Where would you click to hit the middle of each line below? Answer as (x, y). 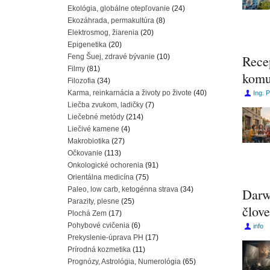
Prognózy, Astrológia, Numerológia (124, 262)
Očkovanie (85, 153)
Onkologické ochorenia (105, 165)
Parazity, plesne (93, 201)
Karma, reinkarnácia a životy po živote (130, 93)
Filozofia (81, 81)
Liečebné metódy (96, 117)
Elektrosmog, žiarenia (103, 33)
